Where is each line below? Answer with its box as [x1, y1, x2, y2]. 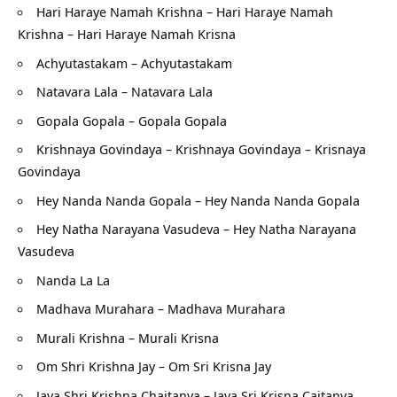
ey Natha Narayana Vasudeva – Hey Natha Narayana [45, 220, 356, 238]
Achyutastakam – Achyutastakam [36, 53, 232, 72]
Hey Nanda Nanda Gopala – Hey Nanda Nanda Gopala [36, 191, 360, 209]
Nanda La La [36, 270, 110, 289]
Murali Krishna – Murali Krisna [36, 328, 219, 346]
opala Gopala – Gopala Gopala [45, 111, 227, 129]
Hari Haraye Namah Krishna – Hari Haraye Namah [36, 3, 333, 21]
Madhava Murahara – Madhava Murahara [36, 300, 285, 318]
